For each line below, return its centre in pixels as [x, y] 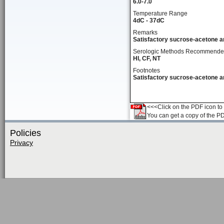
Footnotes [146, 70]
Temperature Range [160, 13]
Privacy [21, 142]
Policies [25, 133]
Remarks [145, 32]
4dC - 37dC [149, 20]
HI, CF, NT [147, 58]
